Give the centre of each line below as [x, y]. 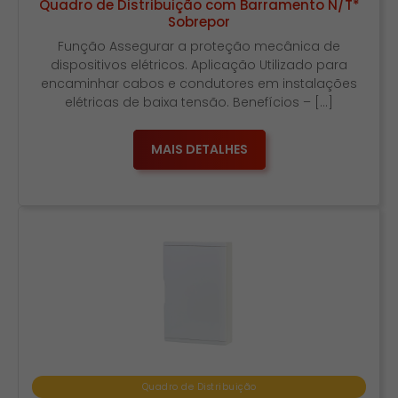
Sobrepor [199, 22]
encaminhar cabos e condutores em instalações [199, 84]
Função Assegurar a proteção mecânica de [199, 46]
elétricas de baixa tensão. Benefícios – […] [199, 102]
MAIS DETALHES [199, 149]
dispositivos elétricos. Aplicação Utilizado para [199, 65]
